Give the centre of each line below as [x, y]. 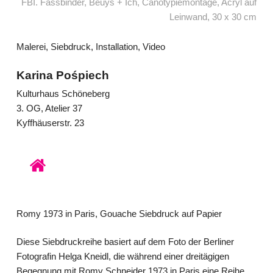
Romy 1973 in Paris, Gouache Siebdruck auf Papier [119, 213]
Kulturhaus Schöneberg [63, 93]
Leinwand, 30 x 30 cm [213, 17]
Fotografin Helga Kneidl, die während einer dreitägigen [122, 257]
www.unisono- [44, 151]
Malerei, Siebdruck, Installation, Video [90, 47]
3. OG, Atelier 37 [49, 108]
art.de [27, 165]
